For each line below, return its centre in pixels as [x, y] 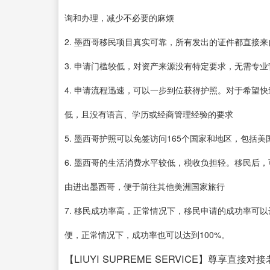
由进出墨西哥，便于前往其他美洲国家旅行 [145, 186]
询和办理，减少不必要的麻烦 [119, 17]
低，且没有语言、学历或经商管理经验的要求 [149, 114]
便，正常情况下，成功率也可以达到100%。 [147, 234]
